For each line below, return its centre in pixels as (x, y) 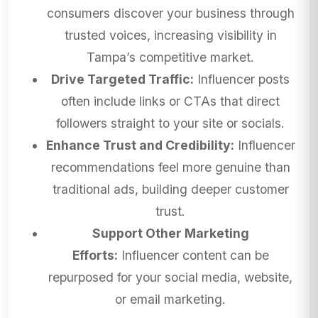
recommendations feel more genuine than (170, 168)
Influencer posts (242, 79)
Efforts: (95, 256)
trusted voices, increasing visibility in (170, 35)
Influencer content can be (193, 256)
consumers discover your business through (170, 13)
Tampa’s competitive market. (170, 57)
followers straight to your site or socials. (170, 124)
